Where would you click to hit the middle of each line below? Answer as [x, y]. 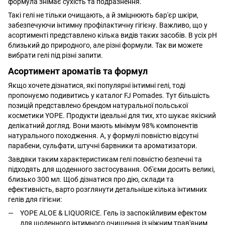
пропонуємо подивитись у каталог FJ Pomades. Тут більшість [109, 96]
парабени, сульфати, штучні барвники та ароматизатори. [103, 146]
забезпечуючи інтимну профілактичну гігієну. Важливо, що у [108, 25]
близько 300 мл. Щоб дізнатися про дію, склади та [91, 180]
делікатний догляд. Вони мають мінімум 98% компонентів [103, 126]
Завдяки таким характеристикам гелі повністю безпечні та [105, 159]
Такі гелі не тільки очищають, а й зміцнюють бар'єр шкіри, [103, 15]
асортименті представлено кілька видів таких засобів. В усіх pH [113, 35]
